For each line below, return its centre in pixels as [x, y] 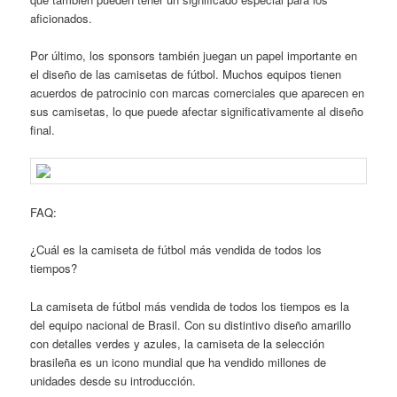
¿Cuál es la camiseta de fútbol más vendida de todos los [176, 250]
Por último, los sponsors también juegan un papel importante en [194, 55]
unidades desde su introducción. [113, 380]
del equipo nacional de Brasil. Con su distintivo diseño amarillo [191, 324]
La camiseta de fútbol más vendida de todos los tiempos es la [190, 306]
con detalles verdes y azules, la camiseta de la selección [178, 343]
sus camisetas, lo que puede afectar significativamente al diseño [197, 111]
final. [43, 130]
